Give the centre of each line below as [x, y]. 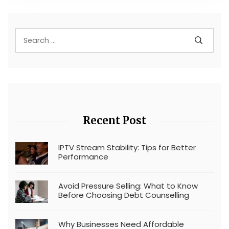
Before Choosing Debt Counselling [124, 195]
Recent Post [114, 120]
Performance [83, 156]
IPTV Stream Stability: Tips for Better [127, 147]
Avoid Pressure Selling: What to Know [128, 186]
